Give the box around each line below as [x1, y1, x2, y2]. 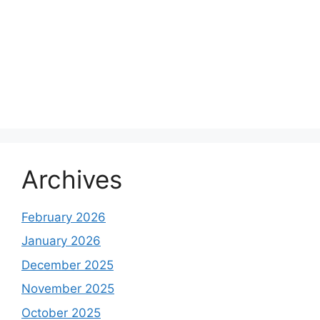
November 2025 [21, 281, 114, 296]
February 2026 [21, 209, 106, 224]
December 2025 [21, 257, 114, 272]
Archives [21, 164, 122, 194]
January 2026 [21, 234, 101, 249]
